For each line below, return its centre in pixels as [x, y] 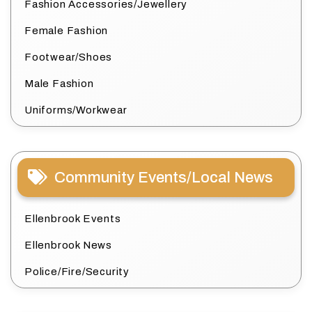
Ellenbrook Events [73, 219]
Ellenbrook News [68, 245]
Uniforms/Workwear [76, 110]
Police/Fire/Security [77, 272]
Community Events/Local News [164, 178]
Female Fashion [67, 31]
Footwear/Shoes [69, 57]
